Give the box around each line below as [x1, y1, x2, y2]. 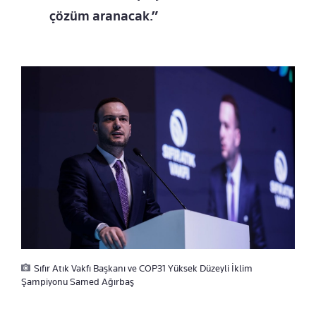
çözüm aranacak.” [49, 8, 158, 25]
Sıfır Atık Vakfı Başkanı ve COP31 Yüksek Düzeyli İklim [34, 262, 253, 274]
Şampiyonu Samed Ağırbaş [21, 275, 134, 287]
